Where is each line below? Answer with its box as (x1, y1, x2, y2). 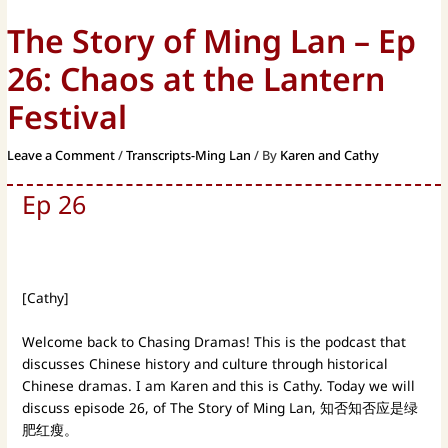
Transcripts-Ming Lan (126, 146, 252, 165)
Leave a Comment (7, 146, 116, 165)
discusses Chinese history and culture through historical (22, 354, 389, 374)
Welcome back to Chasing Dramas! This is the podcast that (22, 332, 407, 352)
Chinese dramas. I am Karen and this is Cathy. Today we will (22, 376, 416, 396)
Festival (7, 95, 128, 139)
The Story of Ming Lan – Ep (7, 19, 417, 63)
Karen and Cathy (280, 146, 380, 165)
